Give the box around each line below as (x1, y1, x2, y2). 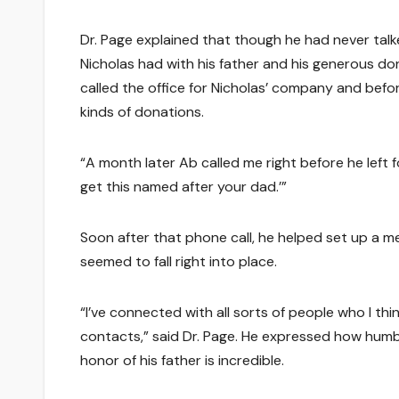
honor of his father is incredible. (80, 350, 284, 370)
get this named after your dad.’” (80, 176, 287, 196)
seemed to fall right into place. (80, 251, 277, 271)
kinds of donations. (80, 102, 204, 121)
